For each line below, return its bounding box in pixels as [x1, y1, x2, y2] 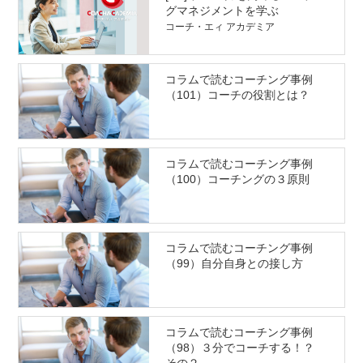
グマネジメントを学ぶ [164, 3, 279, 17]
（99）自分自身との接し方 [164, 257, 303, 271]
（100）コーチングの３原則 [164, 172, 310, 186]
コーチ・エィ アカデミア [164, 20, 275, 32]
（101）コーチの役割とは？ [164, 88, 310, 101]
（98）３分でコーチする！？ [164, 341, 326, 355]
